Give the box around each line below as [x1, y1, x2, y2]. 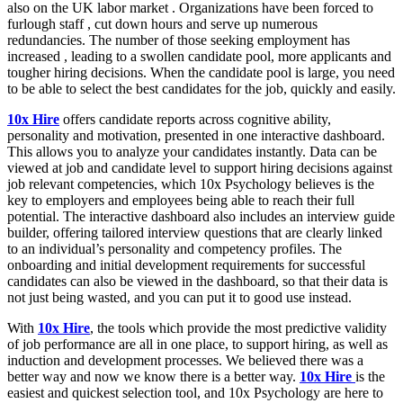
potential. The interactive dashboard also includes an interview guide [7, 209, 395, 224]
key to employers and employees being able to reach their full [7, 193, 354, 208]
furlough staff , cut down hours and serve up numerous [7, 16, 318, 31]
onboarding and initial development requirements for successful [7, 257, 365, 273]
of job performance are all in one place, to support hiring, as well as [7, 336, 388, 352]
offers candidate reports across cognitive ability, [63, 112, 331, 127]
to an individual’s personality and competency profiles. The [7, 241, 342, 256]
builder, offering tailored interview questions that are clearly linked [7, 225, 382, 240]
